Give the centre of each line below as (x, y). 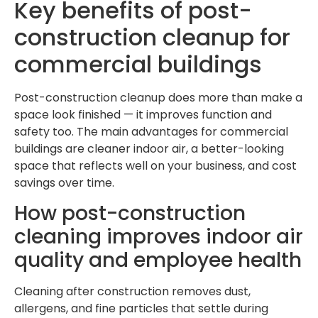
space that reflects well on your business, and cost (155, 165)
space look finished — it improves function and (143, 114)
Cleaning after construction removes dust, (132, 292)
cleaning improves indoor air (159, 237)
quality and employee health (158, 261)
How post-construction (130, 214)
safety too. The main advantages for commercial (151, 131)
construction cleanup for (152, 37)
